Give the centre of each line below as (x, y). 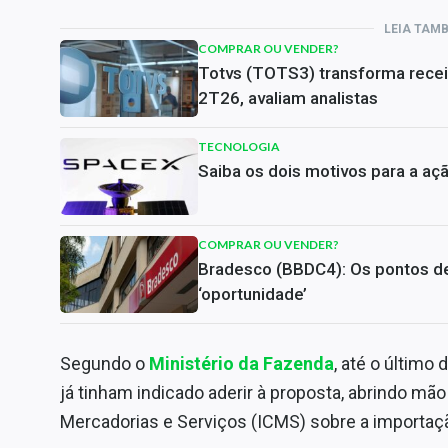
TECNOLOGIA (239, 146)
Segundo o (104, 363)
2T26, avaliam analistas (288, 97)
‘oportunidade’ (252, 293)
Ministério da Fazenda (241, 363)
